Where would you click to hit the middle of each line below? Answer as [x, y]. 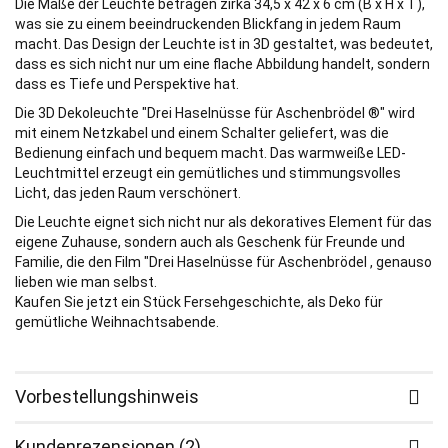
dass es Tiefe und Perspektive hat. [127, 84]
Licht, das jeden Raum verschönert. [128, 193]
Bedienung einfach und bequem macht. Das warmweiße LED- [210, 153]
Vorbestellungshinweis [107, 397]
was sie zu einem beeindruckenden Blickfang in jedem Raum [208, 24]
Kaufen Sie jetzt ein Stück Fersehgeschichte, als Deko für [199, 302]
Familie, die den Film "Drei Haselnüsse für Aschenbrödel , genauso [223, 262]
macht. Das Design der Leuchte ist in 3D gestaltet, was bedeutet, [224, 44]
